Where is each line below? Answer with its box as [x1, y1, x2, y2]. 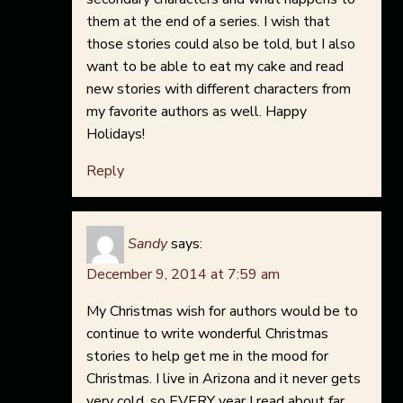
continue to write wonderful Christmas [86, 324, 328, 345]
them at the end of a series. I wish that [86, 12, 330, 32]
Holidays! [86, 124, 145, 145]
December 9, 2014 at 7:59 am [86, 264, 280, 285]
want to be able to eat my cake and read [86, 57, 344, 77]
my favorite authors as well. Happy [86, 102, 307, 122]
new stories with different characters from [86, 79, 351, 100]
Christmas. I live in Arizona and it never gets [86, 369, 361, 390]
